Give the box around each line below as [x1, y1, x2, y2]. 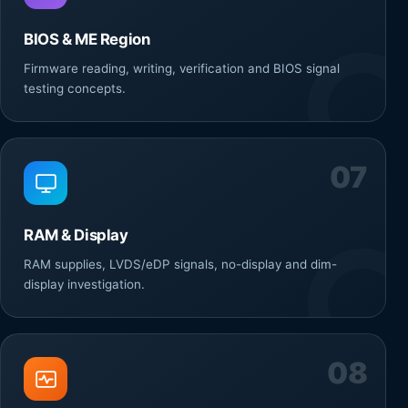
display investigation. [24, 277, 145, 292]
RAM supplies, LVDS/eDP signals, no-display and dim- [24, 257, 337, 272]
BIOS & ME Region [24, 30, 150, 49]
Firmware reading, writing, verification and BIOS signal [24, 61, 340, 76]
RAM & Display [24, 226, 128, 245]
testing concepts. [24, 81, 126, 97]
